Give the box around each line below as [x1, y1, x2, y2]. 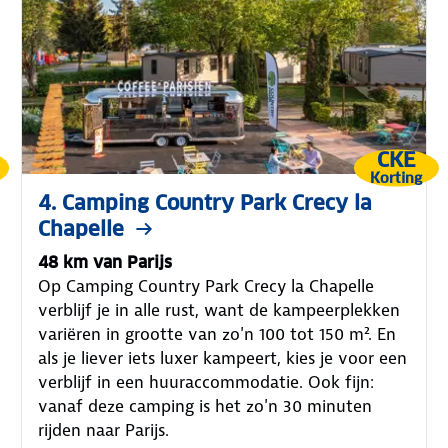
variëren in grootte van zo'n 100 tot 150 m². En [38, 322, 397, 345]
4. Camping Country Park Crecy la [38, 189, 373, 216]
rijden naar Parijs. [38, 418, 170, 441]
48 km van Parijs [38, 251, 173, 273]
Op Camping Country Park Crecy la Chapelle [38, 274, 375, 297]
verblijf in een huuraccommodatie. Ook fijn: [38, 370, 375, 393]
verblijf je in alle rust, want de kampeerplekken [38, 298, 401, 321]
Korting [370, 168, 422, 187]
